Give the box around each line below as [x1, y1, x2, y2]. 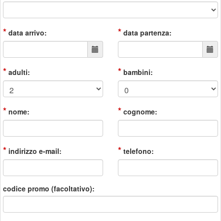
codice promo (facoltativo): [3, 184, 95, 193]
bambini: [121, 67, 153, 77]
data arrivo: [6, 28, 47, 37]
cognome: [121, 107, 157, 116]
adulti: [6, 67, 30, 77]
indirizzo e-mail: [6, 146, 62, 156]
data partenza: [121, 28, 172, 37]
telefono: [121, 146, 154, 156]
